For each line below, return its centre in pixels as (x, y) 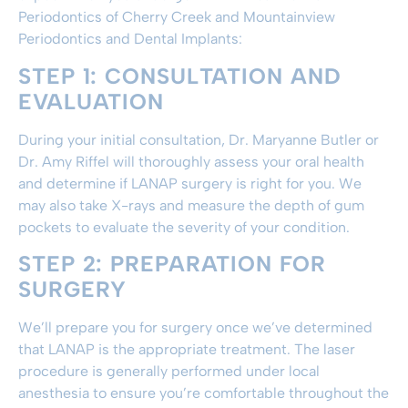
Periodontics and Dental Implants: (130, 39)
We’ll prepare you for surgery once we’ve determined (195, 328)
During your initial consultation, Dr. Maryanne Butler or (199, 139)
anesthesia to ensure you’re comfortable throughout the (204, 393)
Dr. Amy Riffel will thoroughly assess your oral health (191, 161)
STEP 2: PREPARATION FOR (172, 264)
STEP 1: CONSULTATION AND (180, 76)
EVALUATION (91, 101)
